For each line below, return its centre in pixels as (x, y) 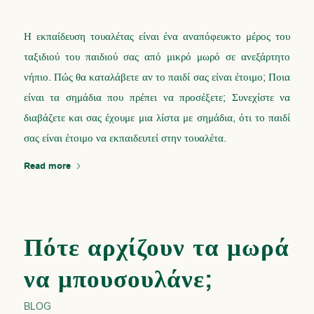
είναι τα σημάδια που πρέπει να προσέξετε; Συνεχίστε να (157, 98)
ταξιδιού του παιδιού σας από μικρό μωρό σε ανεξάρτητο (157, 57)
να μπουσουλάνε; (118, 280)
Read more (47, 166)
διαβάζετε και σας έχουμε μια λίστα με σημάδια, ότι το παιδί (157, 118)
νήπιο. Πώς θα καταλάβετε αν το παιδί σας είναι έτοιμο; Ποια (157, 77)
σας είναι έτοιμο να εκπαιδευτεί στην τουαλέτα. (125, 138)
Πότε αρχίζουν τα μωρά (156, 248)
